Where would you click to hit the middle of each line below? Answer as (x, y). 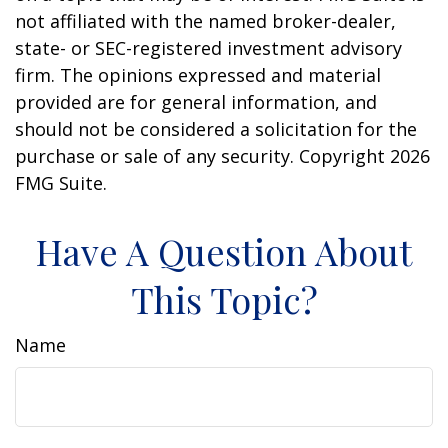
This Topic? (224, 299)
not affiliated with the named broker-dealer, (205, 21)
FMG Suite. (61, 183)
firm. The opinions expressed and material (198, 75)
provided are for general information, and (196, 102)
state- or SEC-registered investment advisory (208, 48)
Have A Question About (224, 251)
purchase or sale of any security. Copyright (202, 156)
